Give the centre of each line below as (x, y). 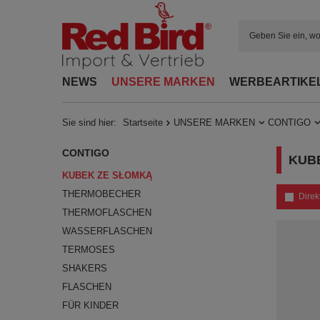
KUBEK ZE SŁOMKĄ (107, 175)
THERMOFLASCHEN (107, 212)
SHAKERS (85, 268)
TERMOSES (89, 250)
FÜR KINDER (90, 305)
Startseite (143, 122)
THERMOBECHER (101, 194)
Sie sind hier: (91, 122)
